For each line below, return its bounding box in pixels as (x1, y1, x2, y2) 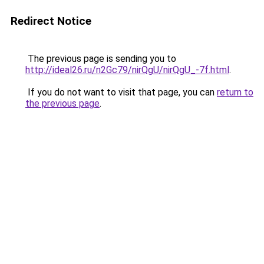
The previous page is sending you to (25, 53, 176, 64)
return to (217, 87, 253, 98)
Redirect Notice (11, 14, 91, 28)
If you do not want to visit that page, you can (25, 87, 217, 98)
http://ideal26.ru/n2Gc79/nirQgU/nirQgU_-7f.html (25, 64, 229, 75)
